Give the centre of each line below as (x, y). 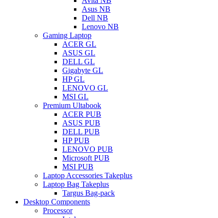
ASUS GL (79, 53)
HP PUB (76, 141)
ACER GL (79, 44)
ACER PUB (82, 114)
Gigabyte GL (83, 71)
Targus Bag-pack (89, 193)
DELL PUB (81, 132)
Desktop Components (57, 202)
